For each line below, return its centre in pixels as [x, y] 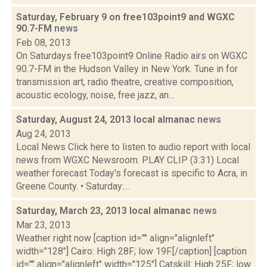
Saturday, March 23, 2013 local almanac [105, 211]
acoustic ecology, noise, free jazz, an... [95, 95]
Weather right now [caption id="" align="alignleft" [115, 238]
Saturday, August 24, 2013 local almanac [107, 119]
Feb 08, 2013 [44, 43]
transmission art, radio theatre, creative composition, [125, 82]
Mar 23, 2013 [44, 225]
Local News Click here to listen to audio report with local [133, 147]
